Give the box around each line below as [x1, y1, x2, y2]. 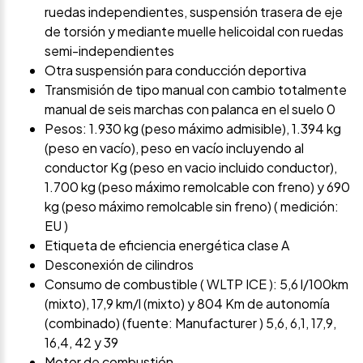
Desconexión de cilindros [45, 255, 194, 273]
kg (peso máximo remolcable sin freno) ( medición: [45, 197, 339, 215]
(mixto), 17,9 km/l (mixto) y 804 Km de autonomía [45, 294, 330, 312]
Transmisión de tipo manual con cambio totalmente [45, 80, 347, 98]
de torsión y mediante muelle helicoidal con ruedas [45, 22, 344, 40]
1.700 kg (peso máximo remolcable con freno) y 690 [45, 177, 350, 195]
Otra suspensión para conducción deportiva [45, 61, 306, 79]
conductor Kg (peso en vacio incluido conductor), [45, 158, 337, 176]
